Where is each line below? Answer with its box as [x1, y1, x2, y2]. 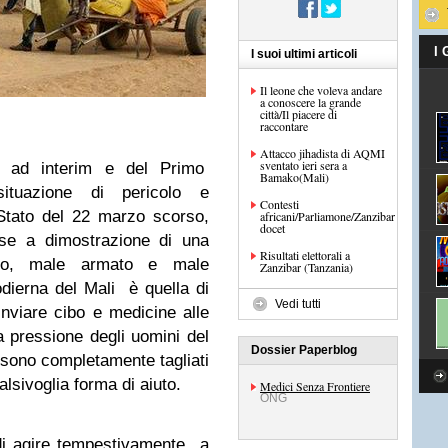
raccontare [260, 118, 308, 134]
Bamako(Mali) [260, 169, 329, 185]
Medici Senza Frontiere [260, 378, 370, 394]
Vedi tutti [275, 297, 321, 311]
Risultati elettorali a [260, 247, 350, 263]
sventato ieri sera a [260, 157, 347, 173]
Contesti [260, 196, 299, 212]
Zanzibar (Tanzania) [260, 259, 353, 275]
